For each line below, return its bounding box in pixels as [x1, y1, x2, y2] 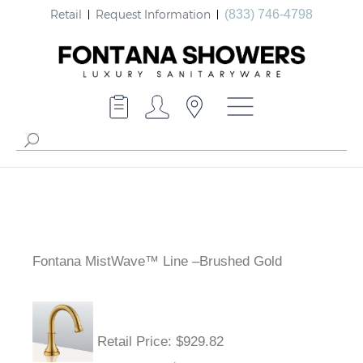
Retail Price [97, 334, 168, 350]
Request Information [96, 6, 211, 21]
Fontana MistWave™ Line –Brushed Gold [32, 254, 282, 270]
